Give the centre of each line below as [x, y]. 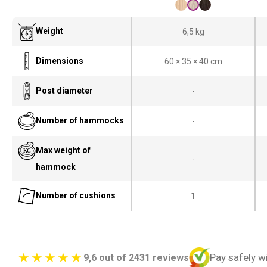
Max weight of [63, 150]
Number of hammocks [80, 120]
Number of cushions [76, 195]
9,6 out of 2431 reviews [136, 257]
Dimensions [60, 61]
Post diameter [64, 91]
